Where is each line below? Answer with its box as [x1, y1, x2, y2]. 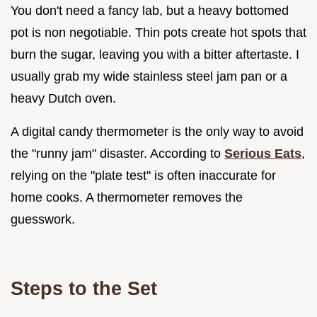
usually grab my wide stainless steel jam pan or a [11, 69, 287, 84]
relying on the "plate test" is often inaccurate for [11, 168, 276, 183]
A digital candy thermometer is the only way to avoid [11, 125, 304, 139]
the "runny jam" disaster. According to [11, 146, 224, 161]
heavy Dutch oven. [11, 91, 116, 106]
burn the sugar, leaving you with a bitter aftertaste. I [11, 47, 299, 62]
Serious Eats [224, 146, 301, 161]
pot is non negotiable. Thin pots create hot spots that [11, 25, 306, 40]
